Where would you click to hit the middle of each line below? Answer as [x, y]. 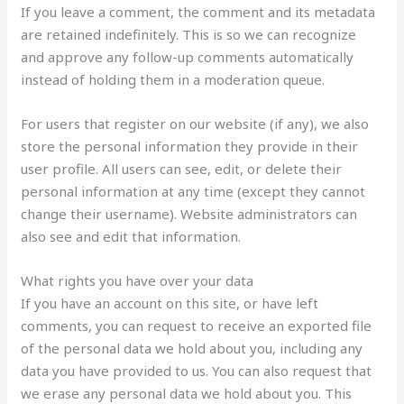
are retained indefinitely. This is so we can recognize [189, 34]
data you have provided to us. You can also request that [197, 370]
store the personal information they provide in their [190, 146]
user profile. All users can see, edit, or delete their [182, 168]
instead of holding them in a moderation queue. [173, 79]
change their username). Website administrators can [189, 213]
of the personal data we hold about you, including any [192, 348]
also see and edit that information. [131, 236]
